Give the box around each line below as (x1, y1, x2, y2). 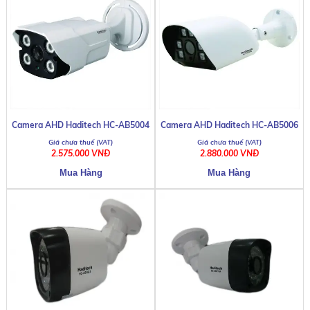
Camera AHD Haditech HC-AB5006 (160, 119, 298, 130)
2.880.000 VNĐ (199, 147, 259, 158)
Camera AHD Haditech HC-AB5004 (12, 119, 150, 130)
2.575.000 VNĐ (51, 147, 111, 158)
